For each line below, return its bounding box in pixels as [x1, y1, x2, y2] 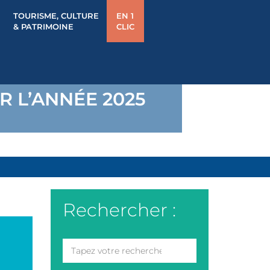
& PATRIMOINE [13, 22, 74, 31]
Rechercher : [62, 199, 176, 221]
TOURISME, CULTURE [13, 11, 99, 20]
